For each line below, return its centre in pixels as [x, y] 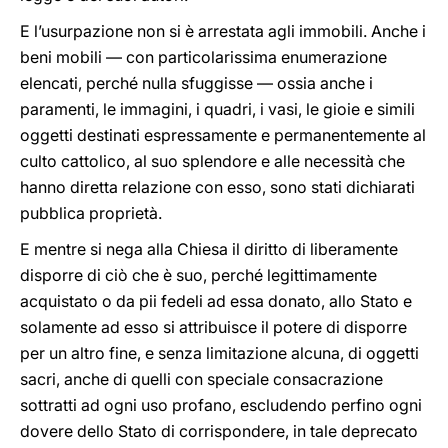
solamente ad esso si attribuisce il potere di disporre [213, 327]
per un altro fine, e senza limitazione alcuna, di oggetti [219, 353]
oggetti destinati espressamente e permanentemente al [223, 135]
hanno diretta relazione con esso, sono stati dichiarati [217, 187]
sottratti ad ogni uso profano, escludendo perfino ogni [221, 405]
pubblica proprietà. [91, 213]
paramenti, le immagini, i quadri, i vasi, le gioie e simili [217, 109]
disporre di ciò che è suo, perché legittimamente [198, 275]
